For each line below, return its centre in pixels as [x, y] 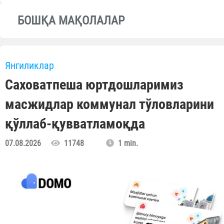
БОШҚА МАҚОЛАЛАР [71, 21]
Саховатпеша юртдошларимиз [94, 85]
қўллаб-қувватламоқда [75, 124]
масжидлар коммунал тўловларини [109, 104]
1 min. [126, 143]
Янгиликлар [29, 66]
